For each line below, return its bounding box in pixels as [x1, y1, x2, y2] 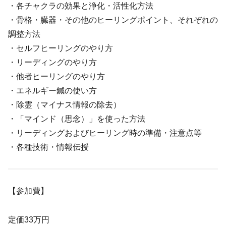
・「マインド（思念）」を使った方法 [8, 114, 145, 123]
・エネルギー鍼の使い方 [8, 86, 97, 95]
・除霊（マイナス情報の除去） [8, 100, 121, 109]
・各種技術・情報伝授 [8, 142, 89, 151]
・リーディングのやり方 [8, 58, 97, 67]
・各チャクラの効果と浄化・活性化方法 [8, 1, 153, 10]
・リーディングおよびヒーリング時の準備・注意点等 [8, 128, 202, 137]
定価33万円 [8, 215, 49, 224]
